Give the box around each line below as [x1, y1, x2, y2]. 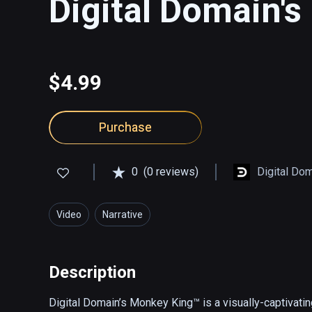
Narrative [102, 209, 143, 221]
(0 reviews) [143, 165, 198, 179]
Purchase [99, 120, 152, 135]
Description [49, 263, 136, 283]
